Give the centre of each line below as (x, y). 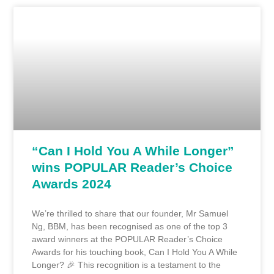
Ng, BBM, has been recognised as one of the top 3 (130, 226)
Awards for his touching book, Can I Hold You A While (135, 252)
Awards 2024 (72, 183)
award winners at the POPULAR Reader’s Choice (128, 239)
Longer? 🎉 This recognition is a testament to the (127, 265)
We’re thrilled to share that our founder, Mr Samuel (130, 213)
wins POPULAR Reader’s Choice (132, 167)
